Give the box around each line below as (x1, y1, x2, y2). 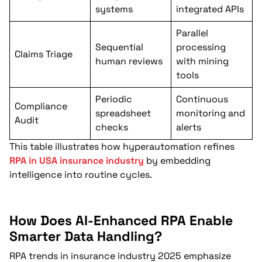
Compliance (15, 99, 67, 112)
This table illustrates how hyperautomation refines (9, 140, 235, 153)
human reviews (95, 54, 163, 67)
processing (176, 40, 226, 53)
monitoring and (176, 106, 245, 119)
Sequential (95, 40, 143, 53)
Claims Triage (15, 47, 73, 60)
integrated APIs (176, 2, 244, 15)
